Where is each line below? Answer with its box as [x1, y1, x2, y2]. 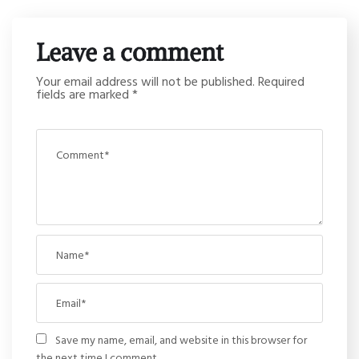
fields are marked [36, 83, 132, 103]
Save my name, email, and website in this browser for [55, 330, 307, 348]
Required [258, 71, 305, 91]
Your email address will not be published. [36, 71, 255, 91]
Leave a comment [36, 36, 224, 67]
